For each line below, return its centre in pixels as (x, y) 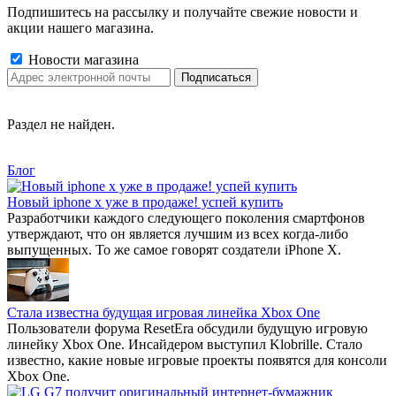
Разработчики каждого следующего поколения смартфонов (186, 218)
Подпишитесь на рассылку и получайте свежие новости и (183, 12)
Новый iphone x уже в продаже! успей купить (145, 202)
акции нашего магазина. (80, 28)
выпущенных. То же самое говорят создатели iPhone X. (174, 250)
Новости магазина (82, 60)
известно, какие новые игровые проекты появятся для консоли (197, 360)
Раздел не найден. (61, 124)
